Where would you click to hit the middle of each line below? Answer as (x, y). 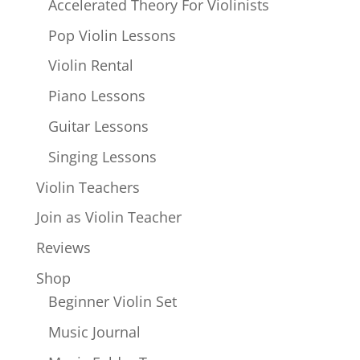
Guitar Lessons (98, 126)
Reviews (63, 248)
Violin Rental (90, 65)
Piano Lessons (96, 96)
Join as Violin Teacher (108, 217)
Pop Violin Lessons (112, 35)
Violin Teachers (88, 187)
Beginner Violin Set (112, 301)
